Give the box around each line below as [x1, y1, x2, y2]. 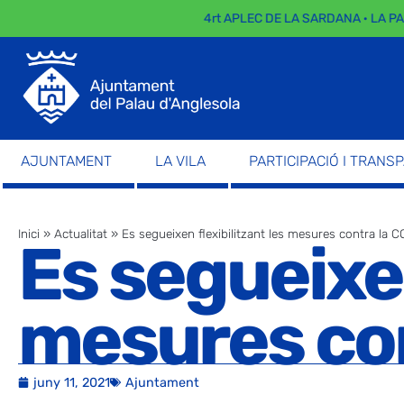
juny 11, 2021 [33, 374, 110, 390]
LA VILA [155, 151, 206, 170]
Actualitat [54, 225, 107, 241]
